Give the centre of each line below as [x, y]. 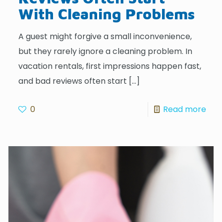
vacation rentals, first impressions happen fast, [110, 66]
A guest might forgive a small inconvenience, [105, 36]
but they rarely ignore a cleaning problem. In [106, 51]
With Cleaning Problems [107, 13]
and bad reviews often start [73, 81]
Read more [184, 109]
